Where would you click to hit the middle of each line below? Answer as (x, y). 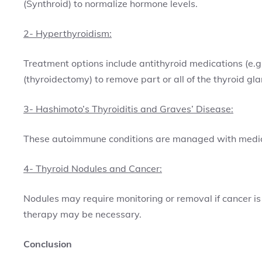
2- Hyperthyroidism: (68, 33)
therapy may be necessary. (82, 214)
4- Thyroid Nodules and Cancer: (93, 168)
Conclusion (48, 244)
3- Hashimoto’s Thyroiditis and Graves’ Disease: (128, 109)
